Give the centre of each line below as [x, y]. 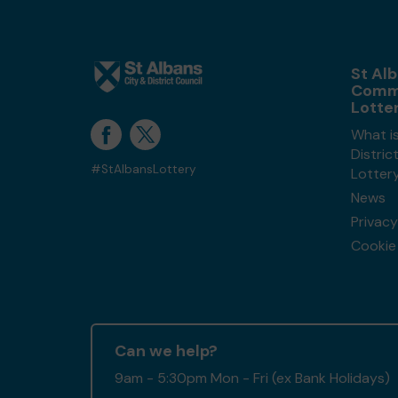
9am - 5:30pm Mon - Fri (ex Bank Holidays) [252, 378]
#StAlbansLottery [143, 169]
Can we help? [166, 351]
